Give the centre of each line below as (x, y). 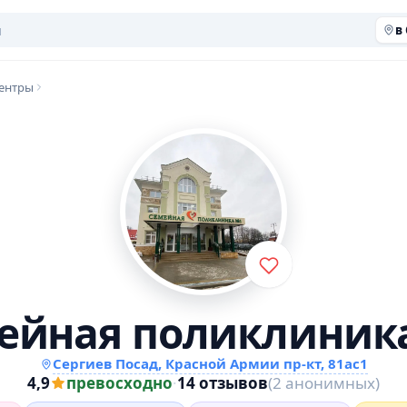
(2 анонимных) (324, 383)
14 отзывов (223, 383)
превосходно (119, 383)
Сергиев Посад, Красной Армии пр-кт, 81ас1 (210, 363)
